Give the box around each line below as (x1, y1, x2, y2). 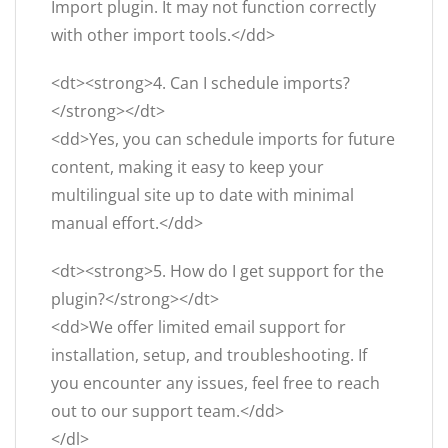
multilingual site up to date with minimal (51, 184, 354, 207)
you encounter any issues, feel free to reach (51, 372, 380, 395)
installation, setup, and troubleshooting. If (51, 344, 367, 367)
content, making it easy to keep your (51, 156, 324, 179)
